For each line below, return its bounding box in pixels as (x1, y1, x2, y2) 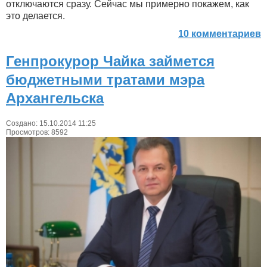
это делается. (6, 11, 65, 21)
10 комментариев (178, 29, 261, 39)
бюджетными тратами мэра (6, 72, 204, 88)
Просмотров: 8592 (6, 128, 68, 137)
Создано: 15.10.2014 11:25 (6, 119, 96, 128)
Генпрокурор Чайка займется (6, 53, 215, 70)
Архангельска (6, 90, 104, 107)
